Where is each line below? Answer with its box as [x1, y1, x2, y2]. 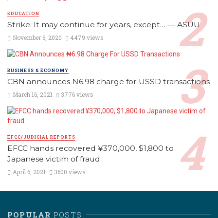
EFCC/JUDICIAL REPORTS [7, 134, 75, 140]
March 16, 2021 [12, 91, 53, 99]
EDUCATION [7, 10, 39, 16]
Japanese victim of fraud [7, 154, 100, 164]
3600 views [54, 168, 86, 176]
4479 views [70, 33, 104, 41]
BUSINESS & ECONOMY [7, 67, 69, 73]
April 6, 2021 [12, 168, 46, 176]
